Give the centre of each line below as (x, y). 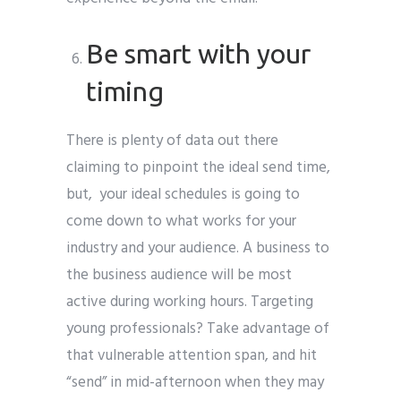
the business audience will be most (179, 275)
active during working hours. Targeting (190, 302)
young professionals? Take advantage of (198, 328)
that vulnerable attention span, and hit (192, 355)
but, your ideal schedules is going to (183, 194)
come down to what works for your (181, 221)
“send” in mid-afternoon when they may (195, 382)
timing (125, 91)
